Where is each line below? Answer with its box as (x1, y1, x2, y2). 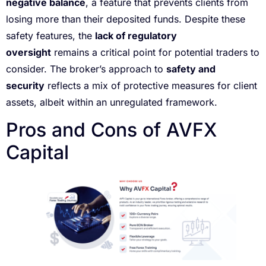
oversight (6, 46, 51, 58)
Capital (6, 140, 69, 164)
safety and (166, 62, 216, 75)
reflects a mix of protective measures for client (45, 79, 257, 91)
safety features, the (6, 29, 95, 42)
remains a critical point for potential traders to (51, 46, 259, 58)
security (6, 79, 45, 91)
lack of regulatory (95, 29, 177, 42)
